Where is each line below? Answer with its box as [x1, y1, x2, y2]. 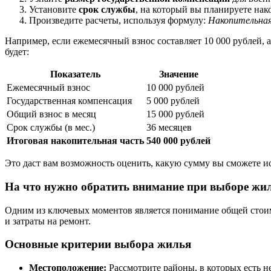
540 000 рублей [146, 135, 211, 146]
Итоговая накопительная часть [7, 135, 144, 146]
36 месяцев [146, 122, 192, 133]
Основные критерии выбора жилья [5, 238, 191, 251]
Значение [158, 69, 198, 80]
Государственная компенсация [7, 96, 132, 106]
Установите [29, 4, 79, 15]
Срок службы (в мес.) [7, 122, 95, 133]
